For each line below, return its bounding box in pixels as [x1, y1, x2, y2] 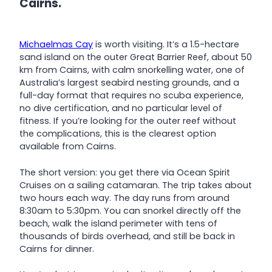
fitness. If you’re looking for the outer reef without [19, 115, 236, 127]
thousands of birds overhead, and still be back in [19, 229, 235, 242]
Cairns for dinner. [19, 242, 94, 255]
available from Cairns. [19, 140, 116, 153]
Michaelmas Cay [19, 38, 93, 51]
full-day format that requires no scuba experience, [19, 89, 243, 102]
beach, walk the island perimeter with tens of [19, 217, 217, 229]
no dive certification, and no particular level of [19, 102, 222, 115]
